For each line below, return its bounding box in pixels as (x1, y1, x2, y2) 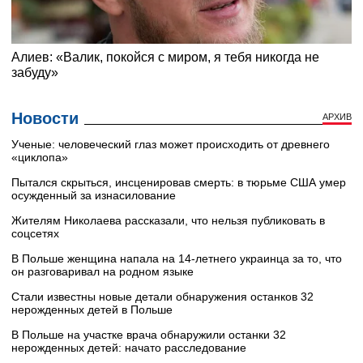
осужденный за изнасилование (11, 189, 176, 203)
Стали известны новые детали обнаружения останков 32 (11, 290, 314, 304)
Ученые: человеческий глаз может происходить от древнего (11, 138, 330, 152)
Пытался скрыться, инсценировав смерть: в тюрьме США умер (11, 176, 346, 190)
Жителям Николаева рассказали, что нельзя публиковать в (11, 214, 325, 228)
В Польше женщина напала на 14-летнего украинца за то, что (11, 252, 342, 266)
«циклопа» (11, 151, 68, 164)
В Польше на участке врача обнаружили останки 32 (11, 328, 286, 342)
